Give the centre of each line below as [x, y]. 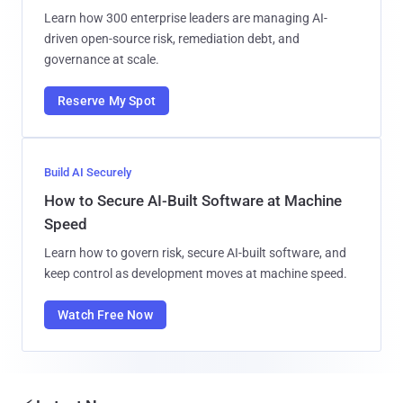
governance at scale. [102, 59]
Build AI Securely [88, 172]
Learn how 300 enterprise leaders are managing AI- [186, 18]
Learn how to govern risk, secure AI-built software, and [195, 252]
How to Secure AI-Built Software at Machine [193, 200]
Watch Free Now [105, 314]
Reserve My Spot [107, 100]
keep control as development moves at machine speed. [196, 273]
